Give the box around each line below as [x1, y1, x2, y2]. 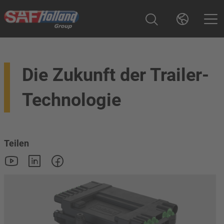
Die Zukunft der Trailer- [22, 64, 209, 85]
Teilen [4, 138, 29, 148]
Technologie [22, 89, 121, 110]
